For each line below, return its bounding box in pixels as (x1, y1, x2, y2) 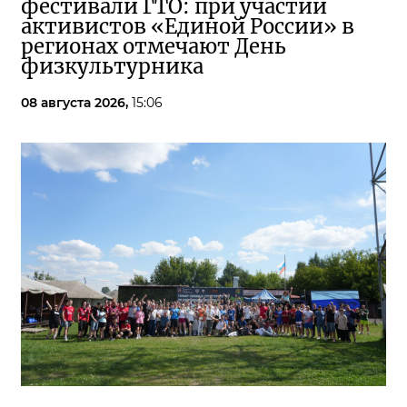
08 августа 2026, (21, 94, 132, 112)
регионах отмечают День (21, 34, 286, 60)
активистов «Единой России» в (21, 14, 354, 40)
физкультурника (21, 54, 203, 80)
